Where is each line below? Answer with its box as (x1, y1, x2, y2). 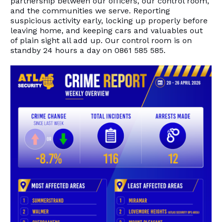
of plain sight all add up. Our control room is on (10, 35, 192, 45)
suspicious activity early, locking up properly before (10, 15, 208, 25)
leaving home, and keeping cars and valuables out (10, 25, 203, 35)
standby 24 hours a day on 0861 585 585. (10, 45, 166, 55)
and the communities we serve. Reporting (10, 5, 170, 15)
